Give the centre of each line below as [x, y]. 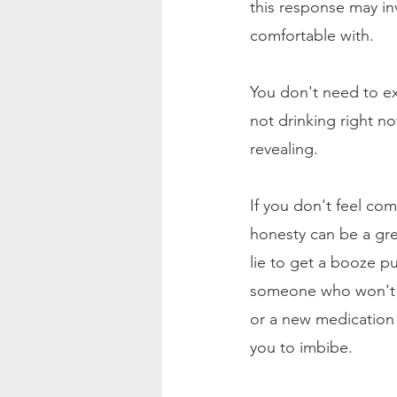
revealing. [284, 148]
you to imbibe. [301, 347]
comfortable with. [312, 35]
